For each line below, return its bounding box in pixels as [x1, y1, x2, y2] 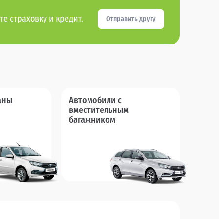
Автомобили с [69, 94, 122, 106]
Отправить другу [106, 14, 156, 23]
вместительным [69, 104, 129, 115]
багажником [69, 114, 116, 125]
